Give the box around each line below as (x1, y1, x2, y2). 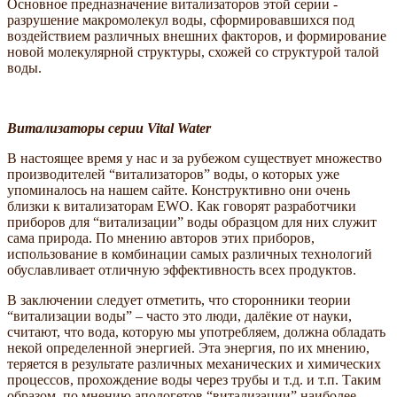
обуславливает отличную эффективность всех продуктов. (7, 262, 356, 278)
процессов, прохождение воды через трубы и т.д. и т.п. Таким (7, 372, 381, 388)
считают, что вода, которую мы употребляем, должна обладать (7, 324, 385, 340)
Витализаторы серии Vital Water (7, 121, 211, 136)
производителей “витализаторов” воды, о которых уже (7, 167, 339, 183)
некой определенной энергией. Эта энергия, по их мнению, (7, 340, 370, 356)
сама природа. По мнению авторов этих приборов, (7, 230, 315, 246)
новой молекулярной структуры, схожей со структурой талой (7, 44, 379, 60)
